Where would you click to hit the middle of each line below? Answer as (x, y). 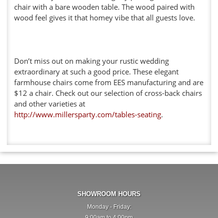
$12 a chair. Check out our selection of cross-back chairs (108, 93)
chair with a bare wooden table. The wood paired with (104, 7)
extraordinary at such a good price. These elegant (96, 71)
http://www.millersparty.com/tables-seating (88, 114)
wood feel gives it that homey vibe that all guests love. (105, 17)
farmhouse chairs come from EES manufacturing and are (109, 82)
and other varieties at (50, 103)
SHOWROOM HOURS (109, 194)
